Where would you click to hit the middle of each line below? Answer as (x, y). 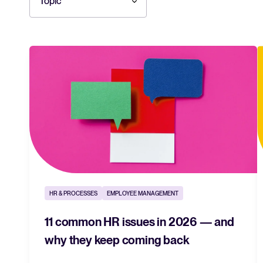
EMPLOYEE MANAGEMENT (143, 193)
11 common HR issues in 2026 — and (139, 222)
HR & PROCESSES (74, 193)
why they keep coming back (117, 240)
